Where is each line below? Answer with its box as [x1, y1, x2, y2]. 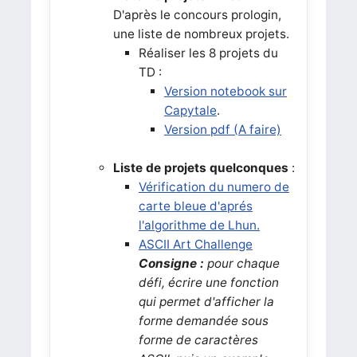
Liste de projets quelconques [112, 159, 288, 175]
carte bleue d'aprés [138, 198, 253, 214]
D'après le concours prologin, [112, 6, 281, 22]
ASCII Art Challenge [138, 236, 253, 252]
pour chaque [203, 255, 280, 271]
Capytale [163, 102, 217, 118]
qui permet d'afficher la [138, 293, 274, 309]
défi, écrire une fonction [138, 274, 279, 290]
